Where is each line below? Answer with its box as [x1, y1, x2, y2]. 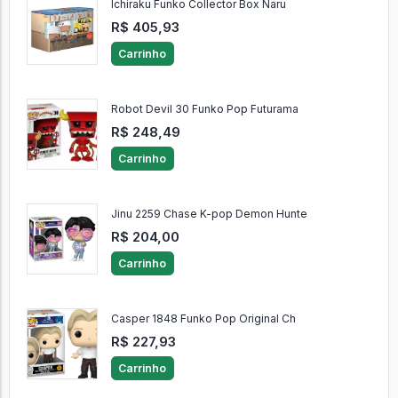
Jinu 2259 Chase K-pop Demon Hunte [110, 207, 307, 221]
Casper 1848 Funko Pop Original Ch [110, 312, 296, 326]
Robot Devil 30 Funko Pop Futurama [110, 102, 298, 116]
